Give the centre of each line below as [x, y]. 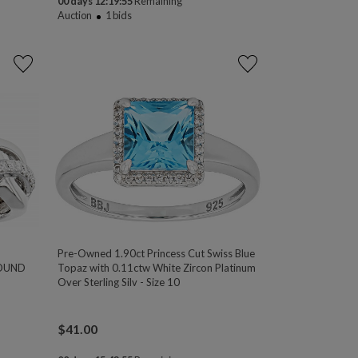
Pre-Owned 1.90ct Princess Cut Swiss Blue [157, 253]
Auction [75, 16]
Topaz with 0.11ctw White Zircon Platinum [157, 267]
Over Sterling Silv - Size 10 [119, 282]
